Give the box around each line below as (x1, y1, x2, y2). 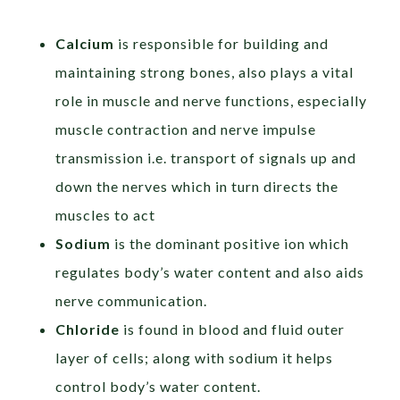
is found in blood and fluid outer (120, 321, 346, 338)
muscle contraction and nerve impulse (55, 121, 317, 138)
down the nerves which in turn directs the (55, 178, 339, 196)
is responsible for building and (118, 35, 329, 53)
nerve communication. (55, 292, 208, 310)
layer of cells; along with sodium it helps (55, 349, 334, 367)
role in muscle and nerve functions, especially (55, 92, 368, 110)
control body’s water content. (55, 378, 262, 396)
